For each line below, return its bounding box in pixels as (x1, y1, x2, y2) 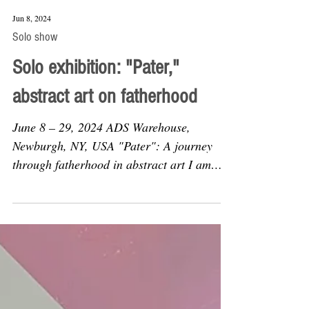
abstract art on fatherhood (12, 168, 197, 191)
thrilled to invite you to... (12, 257, 138, 274)
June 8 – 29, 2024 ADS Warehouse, (12, 201, 190, 218)
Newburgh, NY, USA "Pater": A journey (12, 220, 212, 237)
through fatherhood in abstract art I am (12, 239, 211, 255)
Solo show (12, 112, 58, 127)
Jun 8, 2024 (12, 95, 51, 106)
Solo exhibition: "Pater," (12, 139, 179, 162)
